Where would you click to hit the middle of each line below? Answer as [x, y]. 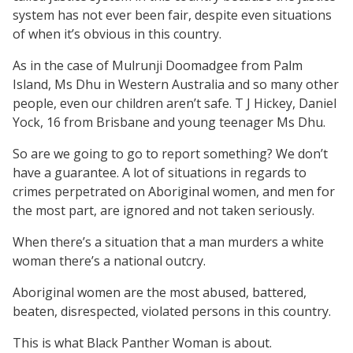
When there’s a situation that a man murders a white [168, 242]
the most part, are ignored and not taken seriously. [163, 210]
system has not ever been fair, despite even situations [172, 15]
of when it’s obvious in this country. [117, 33]
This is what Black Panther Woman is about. [142, 342]
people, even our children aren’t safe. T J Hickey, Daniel [175, 103]
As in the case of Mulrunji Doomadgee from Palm [158, 65]
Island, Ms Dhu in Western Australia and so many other [176, 84]
